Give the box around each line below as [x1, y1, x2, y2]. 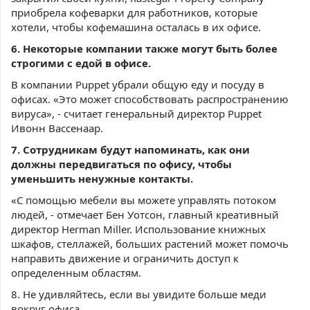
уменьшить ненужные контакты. [11, 172, 193, 185]
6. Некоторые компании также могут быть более [11, 42, 277, 55]
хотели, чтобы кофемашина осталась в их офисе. [11, 20, 261, 34]
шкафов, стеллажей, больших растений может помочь [11, 237, 289, 250]
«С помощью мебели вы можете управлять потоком [11, 193, 276, 207]
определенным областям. [11, 266, 141, 280]
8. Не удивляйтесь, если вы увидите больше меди [11, 287, 266, 301]
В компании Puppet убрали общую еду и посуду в [11, 77, 264, 91]
